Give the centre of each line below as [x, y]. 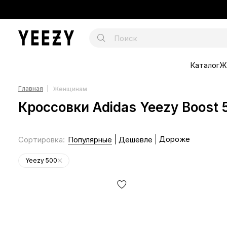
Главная [31, 88]
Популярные [90, 139]
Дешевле [136, 139]
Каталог [205, 65]
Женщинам [70, 89]
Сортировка [41, 139]
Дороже [175, 139]
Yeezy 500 [41, 160]
